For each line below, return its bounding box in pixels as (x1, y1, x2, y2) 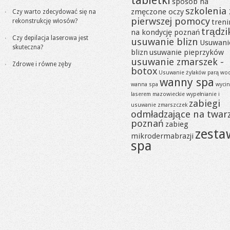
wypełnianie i (186, 91, 220, 98)
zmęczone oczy (131, 7, 184, 16)
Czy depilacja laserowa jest (12, 34, 88, 42)
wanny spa (160, 75, 214, 89)
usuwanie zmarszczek (131, 102, 187, 108)
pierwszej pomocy (131, 15, 210, 27)
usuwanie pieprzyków (149, 48, 224, 57)
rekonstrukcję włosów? (12, 17, 78, 25)
